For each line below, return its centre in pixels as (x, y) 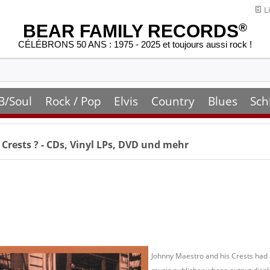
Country (173, 101)
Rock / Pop (73, 101)
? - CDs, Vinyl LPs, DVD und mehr (111, 145)
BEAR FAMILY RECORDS (131, 31)
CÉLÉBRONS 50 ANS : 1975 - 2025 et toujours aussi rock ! (135, 45)
